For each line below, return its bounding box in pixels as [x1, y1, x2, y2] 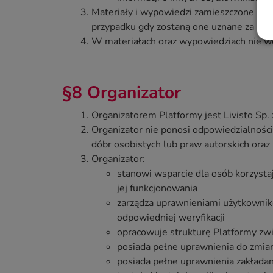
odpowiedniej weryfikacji [117, 210, 225, 224]
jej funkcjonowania [117, 181, 197, 195]
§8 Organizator [62, 80, 181, 104]
